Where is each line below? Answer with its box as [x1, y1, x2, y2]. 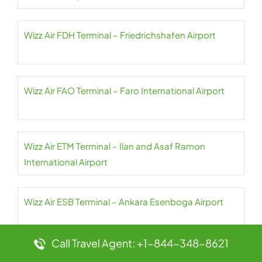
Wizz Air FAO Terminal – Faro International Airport [24, 85, 225, 96]
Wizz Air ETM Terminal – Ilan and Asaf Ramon [24, 140, 205, 152]
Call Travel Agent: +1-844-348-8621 [51, 236, 229, 250]
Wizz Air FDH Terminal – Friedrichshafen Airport [24, 29, 216, 41]
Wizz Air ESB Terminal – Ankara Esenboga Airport [24, 196, 223, 208]
